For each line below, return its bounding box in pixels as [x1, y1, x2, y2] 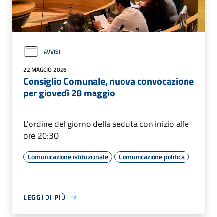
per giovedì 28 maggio [23, 85, 115, 100]
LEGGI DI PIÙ [23, 191, 66, 202]
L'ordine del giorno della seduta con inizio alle [23, 117, 189, 130]
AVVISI [44, 46, 60, 56]
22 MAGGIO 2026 [23, 64, 67, 74]
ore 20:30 [23, 128, 59, 142]
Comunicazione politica [119, 151, 185, 162]
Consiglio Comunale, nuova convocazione [23, 73, 194, 89]
